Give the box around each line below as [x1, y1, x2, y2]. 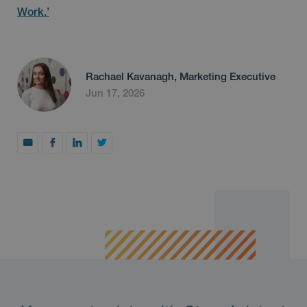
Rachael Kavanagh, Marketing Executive [86, 70, 275, 82]
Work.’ [17, 5, 49, 19]
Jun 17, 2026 [86, 86, 145, 99]
